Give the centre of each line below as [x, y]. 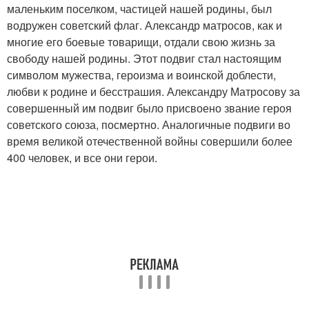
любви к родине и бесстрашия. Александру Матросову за [153, 92]
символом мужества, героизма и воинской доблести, [141, 75]
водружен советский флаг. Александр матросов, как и [144, 26]
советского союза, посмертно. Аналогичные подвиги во [149, 125]
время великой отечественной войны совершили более [150, 141]
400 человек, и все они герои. [82, 158]
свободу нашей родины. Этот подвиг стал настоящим [144, 59]
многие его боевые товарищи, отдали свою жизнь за [141, 42]
